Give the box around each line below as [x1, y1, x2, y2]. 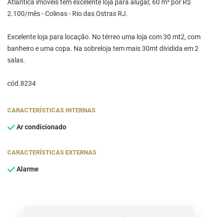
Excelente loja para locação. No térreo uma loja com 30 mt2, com [7, 32, 201, 41]
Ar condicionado [15, 123, 66, 131]
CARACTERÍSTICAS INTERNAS [7, 106, 95, 114]
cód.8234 [7, 79, 36, 88]
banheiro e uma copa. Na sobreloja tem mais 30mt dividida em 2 [7, 44, 199, 53]
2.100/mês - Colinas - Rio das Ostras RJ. [7, 9, 128, 18]
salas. [7, 56, 25, 64]
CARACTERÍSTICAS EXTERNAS [7, 148, 96, 156]
